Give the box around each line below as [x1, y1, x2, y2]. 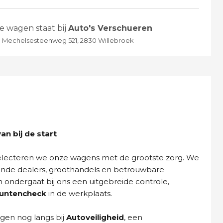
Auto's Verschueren [68, 23, 152, 33]
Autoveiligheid [66, 213, 124, 222]
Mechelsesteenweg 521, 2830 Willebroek [1, 36, 134, 44]
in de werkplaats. [46, 189, 112, 198]
